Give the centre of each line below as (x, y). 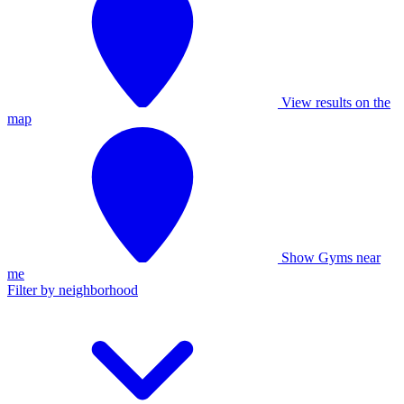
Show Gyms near (329, 257)
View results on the (334, 102)
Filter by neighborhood (73, 289)
